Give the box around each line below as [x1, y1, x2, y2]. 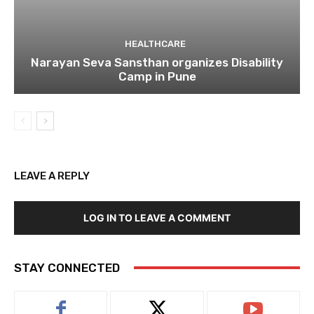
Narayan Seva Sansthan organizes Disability [31, 55, 283, 69]
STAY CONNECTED [14, 260, 120, 275]
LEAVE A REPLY [14, 169, 90, 182]
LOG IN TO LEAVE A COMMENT [83, 211, 231, 224]
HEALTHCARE [125, 38, 186, 49]
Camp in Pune [118, 69, 196, 83]
